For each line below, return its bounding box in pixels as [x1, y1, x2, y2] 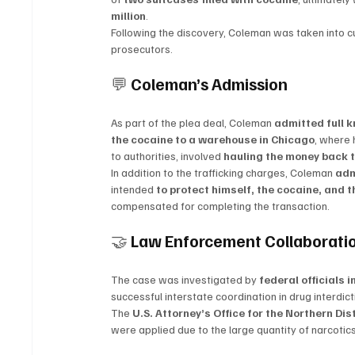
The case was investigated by [111, 273, 260, 287]
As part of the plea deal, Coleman [111, 116, 275, 130]
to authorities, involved [111, 149, 224, 163]
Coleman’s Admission [131, 73, 288, 95]
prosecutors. [111, 42, 174, 56]
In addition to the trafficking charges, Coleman [111, 166, 336, 180]
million [111, 9, 147, 23]
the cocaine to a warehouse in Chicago [111, 132, 315, 147]
